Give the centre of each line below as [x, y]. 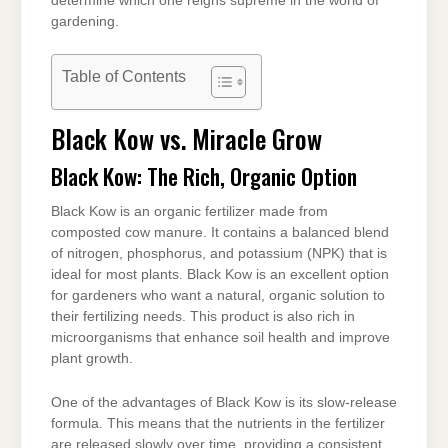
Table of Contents [124, 76]
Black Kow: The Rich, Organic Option [204, 176]
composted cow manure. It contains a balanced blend [220, 233]
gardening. [85, 21]
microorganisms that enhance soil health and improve [220, 338]
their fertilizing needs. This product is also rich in [203, 317]
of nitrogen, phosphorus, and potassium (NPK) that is [219, 254]
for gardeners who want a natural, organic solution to [218, 296]
